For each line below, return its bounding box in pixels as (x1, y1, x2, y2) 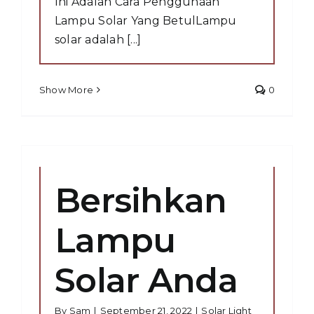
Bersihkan (55, 180, 227, 221)
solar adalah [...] (55, 32, 142, 46)
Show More (39, 83, 94, 95)
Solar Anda (55, 260, 238, 301)
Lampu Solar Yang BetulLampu (55, 13, 237, 27)
